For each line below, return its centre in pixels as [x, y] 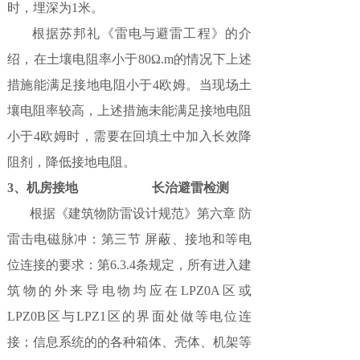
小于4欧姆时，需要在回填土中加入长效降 [129, 136]
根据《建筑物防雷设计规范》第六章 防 [129, 213]
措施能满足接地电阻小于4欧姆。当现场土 [129, 85]
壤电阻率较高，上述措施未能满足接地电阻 [129, 110]
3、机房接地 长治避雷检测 [118, 188]
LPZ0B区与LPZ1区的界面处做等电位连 [129, 316]
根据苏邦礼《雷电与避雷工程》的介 [129, 33]
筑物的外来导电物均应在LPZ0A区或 [129, 290]
